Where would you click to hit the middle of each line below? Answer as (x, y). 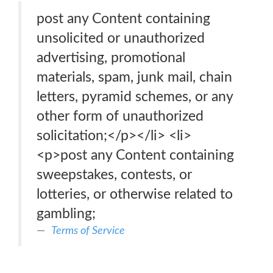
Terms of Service (88, 231)
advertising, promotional (111, 58)
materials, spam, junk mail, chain (134, 77)
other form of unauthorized (120, 116)
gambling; (66, 214)
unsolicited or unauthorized (121, 38)
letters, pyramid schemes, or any (135, 97)
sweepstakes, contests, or (114, 175)
